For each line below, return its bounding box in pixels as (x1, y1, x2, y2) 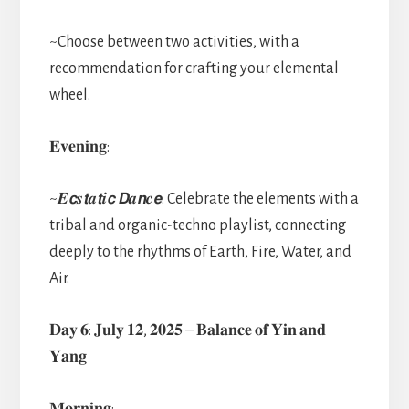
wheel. (48, 86, 90, 103)
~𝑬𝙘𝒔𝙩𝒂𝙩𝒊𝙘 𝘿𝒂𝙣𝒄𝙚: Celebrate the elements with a (48, 190, 359, 207)
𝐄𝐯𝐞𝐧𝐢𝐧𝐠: (48, 138, 110, 155)
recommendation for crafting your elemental (48, 59, 339, 77)
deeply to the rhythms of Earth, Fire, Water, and (48, 243, 351, 260)
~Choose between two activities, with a (48, 33, 299, 50)
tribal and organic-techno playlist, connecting (48, 216, 346, 234)
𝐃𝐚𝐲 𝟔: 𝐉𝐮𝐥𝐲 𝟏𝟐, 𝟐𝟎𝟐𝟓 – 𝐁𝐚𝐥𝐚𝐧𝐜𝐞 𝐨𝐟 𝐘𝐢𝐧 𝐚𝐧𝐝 (48, 321, 326, 339)
